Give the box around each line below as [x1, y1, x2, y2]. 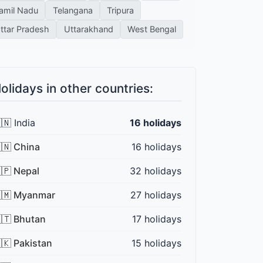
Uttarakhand [63, 24, 113, 35]
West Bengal [127, 24, 176, 35]
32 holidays [130, 165, 181, 177]
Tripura [106, 5, 134, 15]
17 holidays [132, 213, 181, 225]
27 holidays [130, 189, 181, 201]
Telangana [52, 5, 93, 15]
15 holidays [131, 237, 181, 249]
